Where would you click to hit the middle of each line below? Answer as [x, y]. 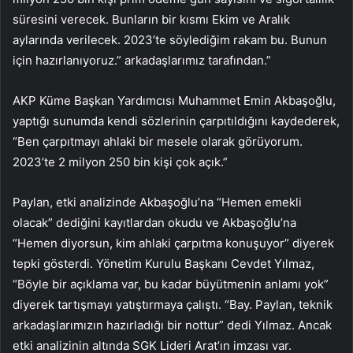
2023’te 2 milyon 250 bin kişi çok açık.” [120, 162]
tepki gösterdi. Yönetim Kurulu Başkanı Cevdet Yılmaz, [163, 263]
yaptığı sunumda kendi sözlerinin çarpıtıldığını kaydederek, [176, 121]
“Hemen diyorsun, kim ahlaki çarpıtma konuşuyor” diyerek [173, 243]
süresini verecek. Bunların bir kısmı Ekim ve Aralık [151, 19]
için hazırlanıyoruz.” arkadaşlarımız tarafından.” [142, 60]
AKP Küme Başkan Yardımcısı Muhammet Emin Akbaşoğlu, [174, 100]
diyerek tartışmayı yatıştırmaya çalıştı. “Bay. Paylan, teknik [173, 304]
